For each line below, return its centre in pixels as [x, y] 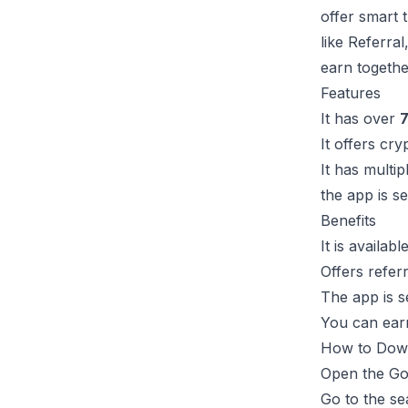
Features [351, 93]
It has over [360, 118]
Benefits [348, 220]
